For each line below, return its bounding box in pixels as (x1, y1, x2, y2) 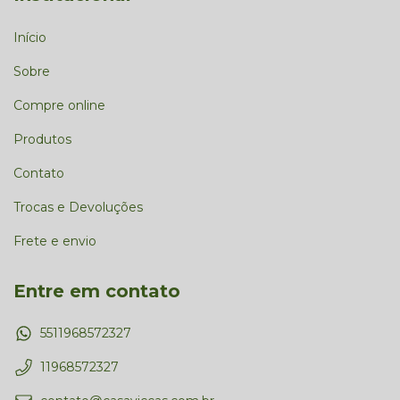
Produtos (13, 130, 71, 147)
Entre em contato (13, 279, 180, 302)
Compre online (13, 96, 105, 113)
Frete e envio (13, 232, 96, 249)
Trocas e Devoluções (13, 198, 143, 215)
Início (13, 29, 46, 46)
